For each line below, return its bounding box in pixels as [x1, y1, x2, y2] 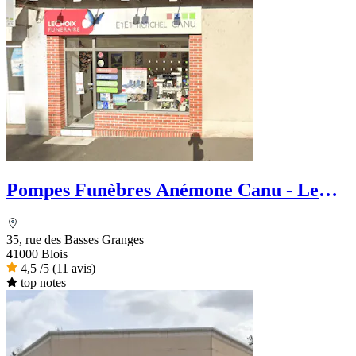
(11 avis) [52, 261, 95, 276]
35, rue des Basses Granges [6, 233, 144, 247]
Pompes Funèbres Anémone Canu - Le [6, 180, 319, 201]
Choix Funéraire [6, 201, 142, 222]
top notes [20, 276, 66, 290]
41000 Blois [6, 247, 68, 261]
